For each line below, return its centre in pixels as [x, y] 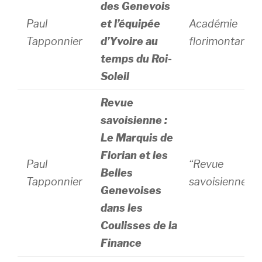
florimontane [221, 41]
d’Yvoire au [130, 41]
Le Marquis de [137, 138]
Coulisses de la [140, 225]
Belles [117, 173]
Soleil [115, 76]
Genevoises [131, 190]
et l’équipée [131, 24]
